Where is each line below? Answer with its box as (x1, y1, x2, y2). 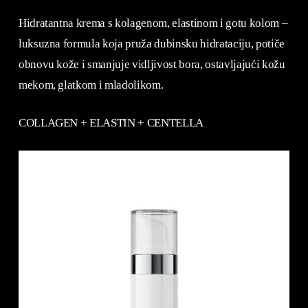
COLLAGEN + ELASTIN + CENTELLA (18, 116, 204, 130)
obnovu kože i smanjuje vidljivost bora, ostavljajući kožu (18, 57, 285, 71)
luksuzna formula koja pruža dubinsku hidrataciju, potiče (18, 36, 285, 50)
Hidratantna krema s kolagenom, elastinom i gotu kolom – (18, 16, 288, 30)
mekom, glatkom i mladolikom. (18, 78, 164, 91)
